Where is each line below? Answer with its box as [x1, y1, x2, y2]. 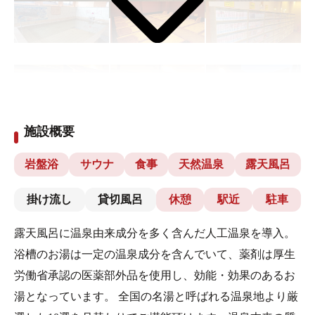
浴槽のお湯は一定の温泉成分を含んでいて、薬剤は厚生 [14, 247, 295, 260]
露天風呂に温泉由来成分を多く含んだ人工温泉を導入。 [14, 226, 295, 239]
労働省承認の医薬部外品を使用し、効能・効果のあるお [14, 269, 295, 281]
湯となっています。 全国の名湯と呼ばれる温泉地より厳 [14, 290, 298, 302]
